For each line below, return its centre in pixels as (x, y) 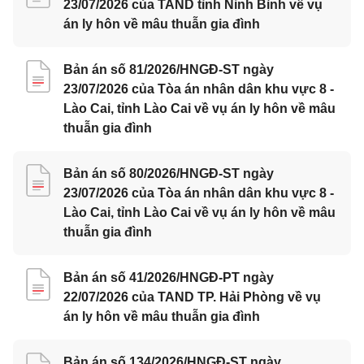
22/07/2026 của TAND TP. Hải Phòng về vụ (192, 297)
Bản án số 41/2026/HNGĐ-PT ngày (169, 277)
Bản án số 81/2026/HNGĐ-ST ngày (169, 69)
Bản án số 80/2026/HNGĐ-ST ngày (169, 173)
